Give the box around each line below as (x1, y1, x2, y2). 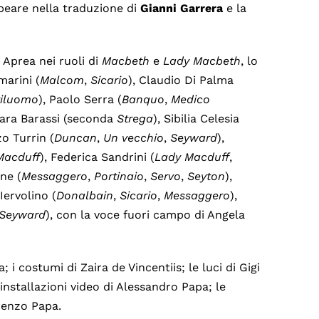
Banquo (122, 93, 165, 107)
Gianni (140, 1, 177, 16)
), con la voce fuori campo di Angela (46, 208, 246, 222)
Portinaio (94, 169, 145, 184)
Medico (171, 93, 211, 107)
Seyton (187, 169, 226, 184)
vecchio (122, 131, 164, 145)
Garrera (180, 1, 224, 16)
